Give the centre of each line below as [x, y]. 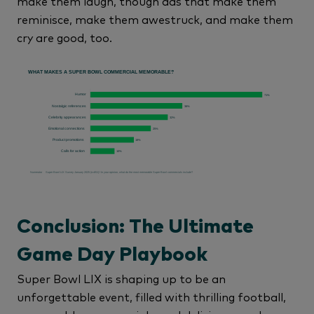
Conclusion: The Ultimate [135, 227]
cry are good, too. [66, 37]
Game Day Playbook [112, 255]
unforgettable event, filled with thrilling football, [151, 296]
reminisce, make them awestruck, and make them [155, 19]
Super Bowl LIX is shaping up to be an [121, 278]
